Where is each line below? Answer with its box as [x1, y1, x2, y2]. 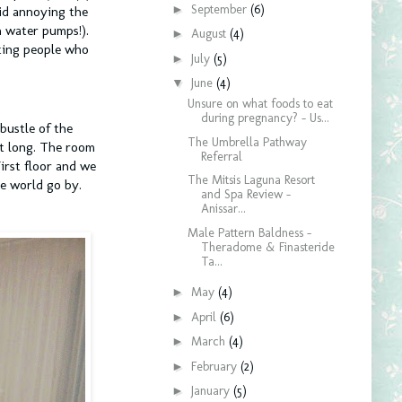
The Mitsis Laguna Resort [187, 172, 315, 188]
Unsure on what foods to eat [187, 96, 333, 111]
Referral [200, 148, 242, 164]
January [190, 383, 233, 398]
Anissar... [200, 201, 246, 216]
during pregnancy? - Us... [200, 110, 329, 126]
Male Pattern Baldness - [187, 224, 311, 240]
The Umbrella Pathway [187, 134, 307, 150]
